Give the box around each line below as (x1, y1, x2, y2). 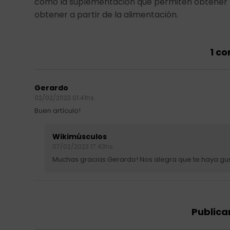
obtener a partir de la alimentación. (34, 9, 179, 21)
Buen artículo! (34, 106, 81, 116)
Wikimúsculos (52, 131, 107, 142)
